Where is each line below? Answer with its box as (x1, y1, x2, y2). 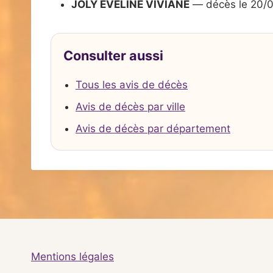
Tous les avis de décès (76, 78, 188, 91)
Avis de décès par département (76, 122, 230, 135)
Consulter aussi (63, 48, 163, 64)
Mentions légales (31, 250, 114, 263)
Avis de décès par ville (76, 100, 185, 113)
